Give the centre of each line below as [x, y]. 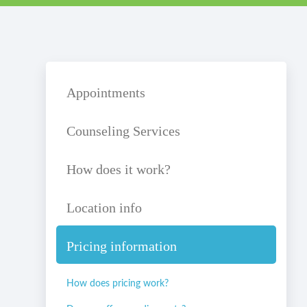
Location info [105, 208]
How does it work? [119, 170]
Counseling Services [124, 131]
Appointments [106, 93]
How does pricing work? [118, 284]
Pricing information [122, 246]
